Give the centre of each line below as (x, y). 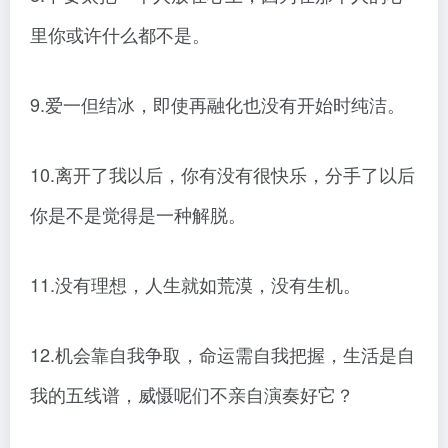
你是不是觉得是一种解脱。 (138, 214)
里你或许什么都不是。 (120, 34)
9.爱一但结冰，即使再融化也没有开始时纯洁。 (217, 104)
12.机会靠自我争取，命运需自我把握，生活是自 (222, 354)
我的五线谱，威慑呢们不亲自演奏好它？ (192, 394)
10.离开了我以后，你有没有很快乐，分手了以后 (222, 174)
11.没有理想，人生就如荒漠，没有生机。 (195, 284)
